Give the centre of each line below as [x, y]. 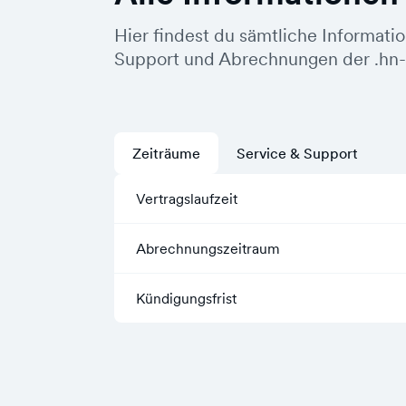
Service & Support [297, 153]
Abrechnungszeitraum [208, 248]
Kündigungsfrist [186, 298]
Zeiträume [166, 153]
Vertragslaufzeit [187, 198]
